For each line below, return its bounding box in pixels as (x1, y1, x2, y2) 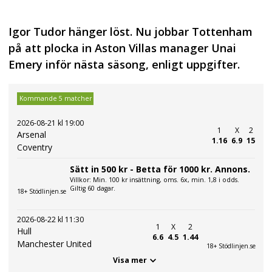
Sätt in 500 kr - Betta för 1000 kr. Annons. (70, 163, 250, 175)
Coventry (17, 141, 52, 153)
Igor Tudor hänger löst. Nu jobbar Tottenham (8, 24, 253, 39)
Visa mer (113, 255, 147, 266)
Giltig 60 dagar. (70, 183, 115, 192)
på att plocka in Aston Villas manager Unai (8, 41, 236, 56)
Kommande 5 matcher (19, 94, 92, 103)
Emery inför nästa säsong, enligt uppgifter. (8, 57, 240, 72)
